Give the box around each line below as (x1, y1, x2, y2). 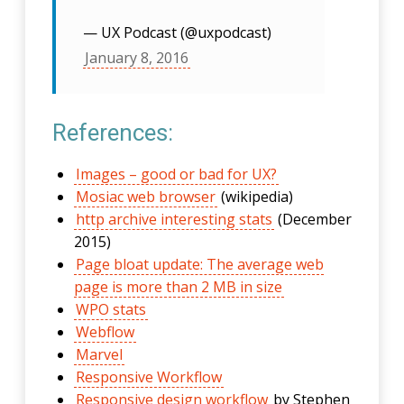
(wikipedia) (217, 187, 294, 207)
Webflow (76, 322, 135, 342)
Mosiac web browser (76, 187, 216, 207)
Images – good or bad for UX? (76, 164, 278, 184)
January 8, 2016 (85, 48, 189, 68)
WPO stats (76, 299, 147, 319)
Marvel (76, 344, 124, 364)
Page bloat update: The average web (76, 254, 325, 274)
